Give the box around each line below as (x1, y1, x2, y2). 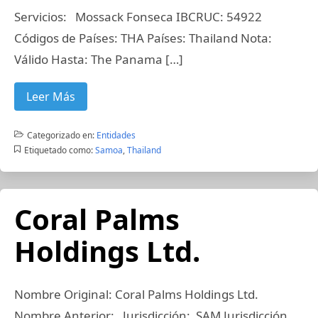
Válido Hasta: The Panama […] (14, 51, 183, 67)
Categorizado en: (26, 129, 94, 141)
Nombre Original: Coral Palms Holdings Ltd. (14, 286, 258, 302)
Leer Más (26, 89, 75, 104)
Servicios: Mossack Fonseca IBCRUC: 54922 (14, 9, 262, 25)
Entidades (96, 129, 136, 141)
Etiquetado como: (23, 144, 93, 156)
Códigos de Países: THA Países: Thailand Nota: (14, 30, 275, 46)
